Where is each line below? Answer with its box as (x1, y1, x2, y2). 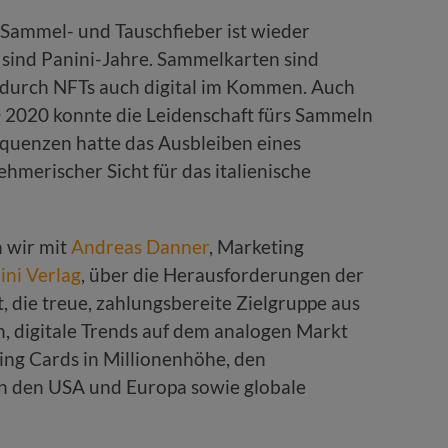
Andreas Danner (71, 234, 209, 258)
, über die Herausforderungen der (81, 262, 364, 286)
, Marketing (209, 234, 304, 258)
